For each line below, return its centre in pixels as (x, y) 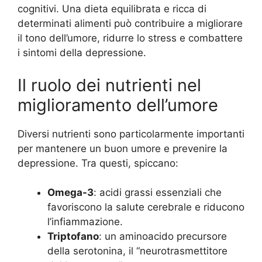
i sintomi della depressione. (82, 53)
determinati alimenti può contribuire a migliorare (130, 24)
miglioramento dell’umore (118, 105)
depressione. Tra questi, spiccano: (98, 163)
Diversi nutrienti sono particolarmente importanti (131, 134)
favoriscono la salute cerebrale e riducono (146, 207)
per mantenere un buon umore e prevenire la (123, 148)
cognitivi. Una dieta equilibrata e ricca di (112, 9)
